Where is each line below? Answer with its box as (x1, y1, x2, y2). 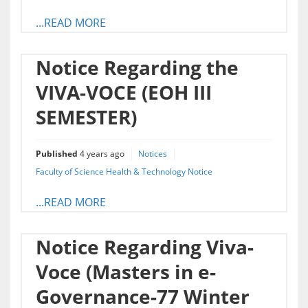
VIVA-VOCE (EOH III (36, 79, 212, 106)
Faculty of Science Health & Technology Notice (36, 166, 212, 178)
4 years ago (80, 148, 124, 160)
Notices (138, 148, 167, 160)
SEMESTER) (36, 104, 137, 131)
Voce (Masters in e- (36, 258, 216, 285)
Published (36, 148, 80, 160)
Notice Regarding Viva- (36, 234, 254, 261)
